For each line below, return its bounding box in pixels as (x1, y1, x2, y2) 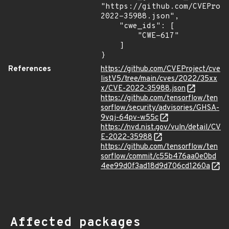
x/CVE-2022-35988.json (101, 84, 186, 94)
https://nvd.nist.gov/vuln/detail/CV (101, 123, 221, 132)
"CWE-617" (101, 31, 138, 41)
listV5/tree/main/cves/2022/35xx (101, 74, 217, 84)
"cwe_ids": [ (101, 21, 119, 31)
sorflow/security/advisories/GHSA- (101, 103, 219, 113)
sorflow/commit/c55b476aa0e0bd (101, 152, 216, 162)
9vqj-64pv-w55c (101, 113, 158, 123)
